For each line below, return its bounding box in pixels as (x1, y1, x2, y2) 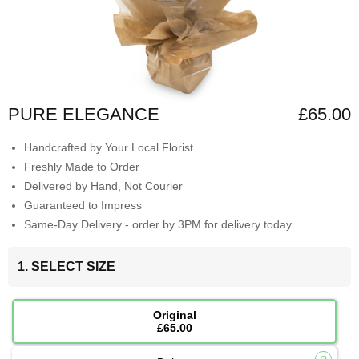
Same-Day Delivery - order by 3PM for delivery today (24, 218, 292, 231)
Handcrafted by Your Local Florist (24, 141, 193, 154)
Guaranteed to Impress (24, 199, 142, 212)
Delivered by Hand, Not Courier (24, 179, 183, 192)
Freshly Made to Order (24, 160, 139, 173)
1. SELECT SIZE (18, 260, 115, 273)
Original (152, 309, 196, 321)
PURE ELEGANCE (8, 104, 159, 124)
